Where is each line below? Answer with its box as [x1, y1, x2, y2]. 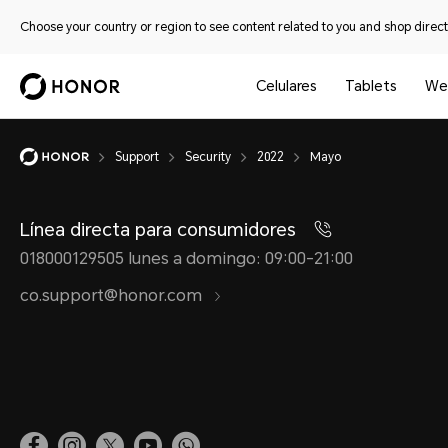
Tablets [344, 78, 397, 94]
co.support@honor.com [20, 286, 206, 305]
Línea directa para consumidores [20, 219, 301, 240]
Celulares [255, 78, 317, 94]
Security [185, 150, 231, 164]
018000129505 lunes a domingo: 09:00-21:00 [20, 249, 353, 268]
